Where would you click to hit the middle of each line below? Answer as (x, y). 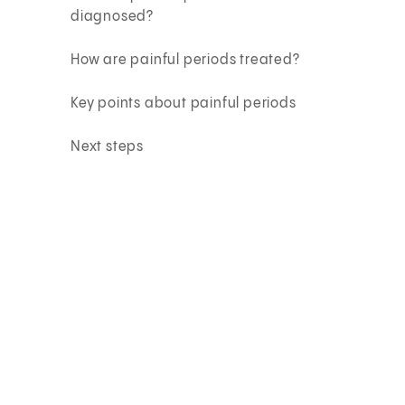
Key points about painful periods (184, 103)
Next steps (108, 146)
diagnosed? (113, 16)
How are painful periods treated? (185, 60)
